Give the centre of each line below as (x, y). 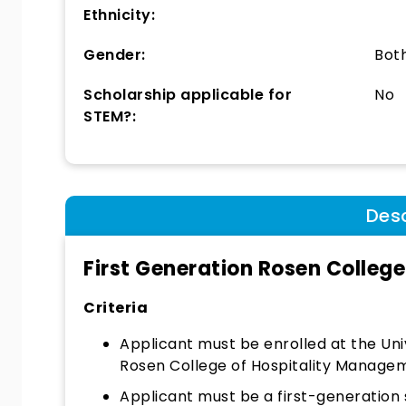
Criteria (116, 308)
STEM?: (110, 116)
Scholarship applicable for (188, 95)
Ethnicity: (119, 15)
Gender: (115, 55)
